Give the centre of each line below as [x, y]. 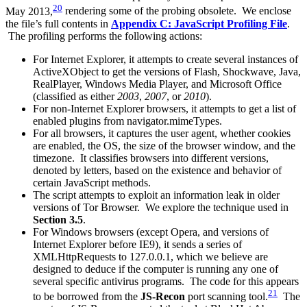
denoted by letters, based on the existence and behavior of [157, 170]
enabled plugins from [80, 121]
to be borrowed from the [87, 297]
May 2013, [29, 11]
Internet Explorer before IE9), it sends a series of [137, 244]
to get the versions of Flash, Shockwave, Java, [200, 71]
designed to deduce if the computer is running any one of [156, 269]
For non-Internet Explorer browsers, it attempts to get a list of [164, 108]
